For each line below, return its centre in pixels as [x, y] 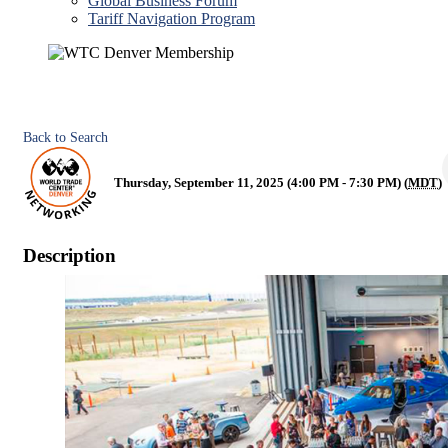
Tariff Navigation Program [171, 18]
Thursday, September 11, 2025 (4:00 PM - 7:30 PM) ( [261, 183]
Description [69, 255]
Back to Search [65, 136]
